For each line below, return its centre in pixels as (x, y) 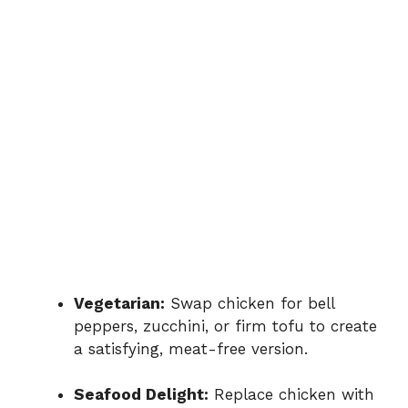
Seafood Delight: (141, 395)
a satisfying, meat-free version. (191, 348)
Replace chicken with (291, 395)
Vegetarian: (119, 303)
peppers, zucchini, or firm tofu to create (225, 326)
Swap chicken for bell (250, 303)
